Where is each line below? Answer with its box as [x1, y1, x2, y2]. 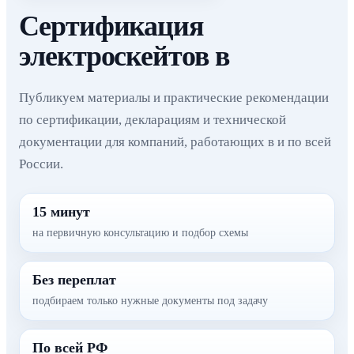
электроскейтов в [19, 40, 229, 72]
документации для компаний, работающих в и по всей [19, 134, 331, 149]
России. [19, 156, 63, 171]
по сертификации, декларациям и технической [19, 112, 286, 127]
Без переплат [32, 272, 116, 288]
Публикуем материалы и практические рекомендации [19, 90, 329, 105]
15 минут [32, 204, 90, 220]
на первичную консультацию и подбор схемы [32, 227, 248, 239]
